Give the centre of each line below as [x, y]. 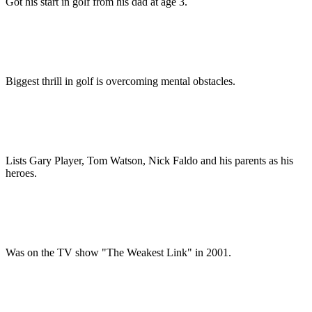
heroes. [21, 173]
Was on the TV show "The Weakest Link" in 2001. [118, 253]
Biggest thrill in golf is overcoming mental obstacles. [120, 81]
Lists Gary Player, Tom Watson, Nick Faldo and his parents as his [149, 161]
